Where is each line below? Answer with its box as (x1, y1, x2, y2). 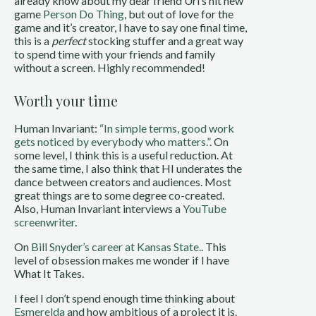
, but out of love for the (124, 6, 233, 20)
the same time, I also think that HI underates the (14, 161, 242, 175)
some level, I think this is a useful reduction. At (14, 147, 233, 162)
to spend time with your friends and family (14, 47, 215, 61)
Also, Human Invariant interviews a (14, 201, 183, 215)
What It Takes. (14, 266, 84, 280)
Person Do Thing (43, 6, 124, 20)
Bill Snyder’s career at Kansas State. (31, 239, 201, 253)
